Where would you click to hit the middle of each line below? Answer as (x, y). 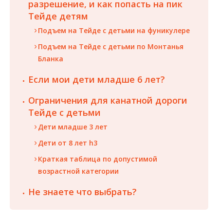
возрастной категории (78, 171)
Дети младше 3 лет (73, 127)
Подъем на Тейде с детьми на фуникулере (114, 30)
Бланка (51, 58)
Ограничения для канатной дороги (108, 100)
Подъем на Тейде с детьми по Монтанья (111, 46)
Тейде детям (58, 16)
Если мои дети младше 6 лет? (97, 79)
